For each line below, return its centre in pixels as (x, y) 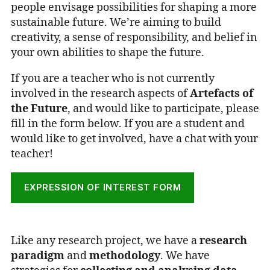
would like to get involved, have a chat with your (134, 139)
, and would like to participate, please (163, 108)
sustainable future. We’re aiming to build (116, 22)
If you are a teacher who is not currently (113, 78)
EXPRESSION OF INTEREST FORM (102, 187)
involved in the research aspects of (100, 93)
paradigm (38, 256)
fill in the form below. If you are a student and (128, 124)
